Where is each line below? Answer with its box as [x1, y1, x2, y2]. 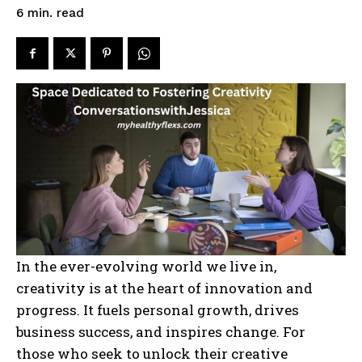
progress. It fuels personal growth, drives [16, 301, 299, 320]
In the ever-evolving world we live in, [16, 257, 276, 276]
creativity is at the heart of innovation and [16, 279, 313, 298]
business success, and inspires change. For [16, 322, 305, 342]
